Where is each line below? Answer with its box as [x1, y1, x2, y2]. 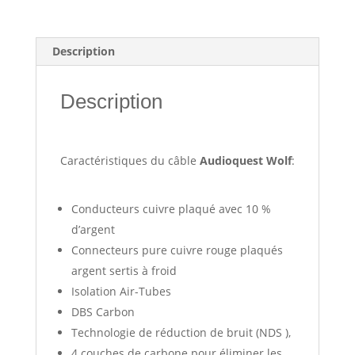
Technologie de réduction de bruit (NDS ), [71, 325, 291, 340]
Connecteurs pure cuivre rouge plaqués [71, 242, 283, 258]
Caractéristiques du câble [59, 153, 200, 168]
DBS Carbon [71, 304, 135, 319]
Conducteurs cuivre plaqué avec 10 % [71, 201, 271, 216]
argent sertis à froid [71, 263, 177, 278]
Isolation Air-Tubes [71, 284, 171, 299]
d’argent [71, 222, 115, 237]
